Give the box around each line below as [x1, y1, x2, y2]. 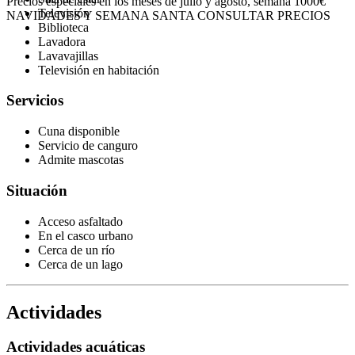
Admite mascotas [38, 153, 124, 167]
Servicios [6, 92, 63, 109]
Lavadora [38, 34, 86, 48]
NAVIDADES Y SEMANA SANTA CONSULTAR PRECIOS [6, 9, 330, 23]
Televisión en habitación [38, 63, 159, 77]
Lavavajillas [38, 48, 98, 63]
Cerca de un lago [38, 257, 123, 271]
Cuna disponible [38, 124, 120, 139]
